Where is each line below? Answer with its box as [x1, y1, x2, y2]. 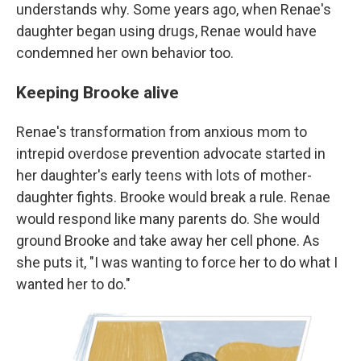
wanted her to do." [16, 276, 131, 293]
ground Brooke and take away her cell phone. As [16, 232, 320, 250]
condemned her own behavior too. [16, 44, 234, 62]
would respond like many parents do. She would [16, 210, 320, 228]
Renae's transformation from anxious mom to [16, 123, 307, 141]
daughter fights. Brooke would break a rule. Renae [16, 189, 330, 206]
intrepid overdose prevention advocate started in [16, 145, 326, 163]
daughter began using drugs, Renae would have [16, 23, 317, 40]
